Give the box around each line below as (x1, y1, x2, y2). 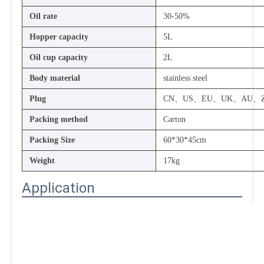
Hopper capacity (29, 32, 88, 41)
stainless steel (163, 73, 207, 82)
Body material (29, 73, 80, 82)
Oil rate (29, 11, 57, 21)
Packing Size (29, 135, 75, 144)
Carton (163, 114, 186, 124)
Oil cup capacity (29, 52, 88, 62)
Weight (29, 156, 55, 165)
